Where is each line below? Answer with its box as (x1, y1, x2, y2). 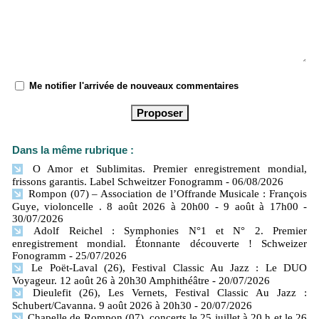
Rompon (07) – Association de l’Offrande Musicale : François (25, 188, 307, 200)
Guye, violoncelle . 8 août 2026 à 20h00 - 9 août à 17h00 (12, 201, 298, 213)
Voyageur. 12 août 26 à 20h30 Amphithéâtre (12, 275, 209, 287)
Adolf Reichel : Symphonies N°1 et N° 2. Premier (25, 225, 307, 237)
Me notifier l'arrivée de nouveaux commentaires (29, 80, 239, 91)
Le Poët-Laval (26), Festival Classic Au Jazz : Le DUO (25, 262, 307, 274)
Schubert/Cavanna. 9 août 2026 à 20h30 (12, 300, 192, 312)
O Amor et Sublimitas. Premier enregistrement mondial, (25, 163, 307, 175)
